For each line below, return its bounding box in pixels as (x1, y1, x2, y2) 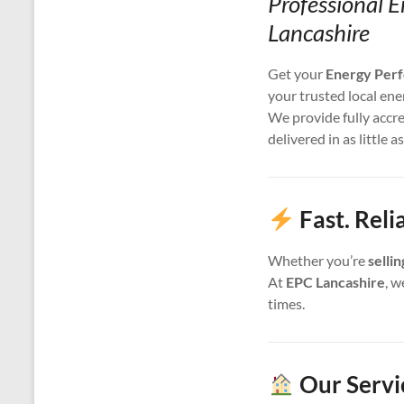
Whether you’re (268, 252, 368, 270)
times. (268, 295, 305, 313)
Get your (268, 65, 326, 83)
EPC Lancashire (286, 273, 385, 291)
